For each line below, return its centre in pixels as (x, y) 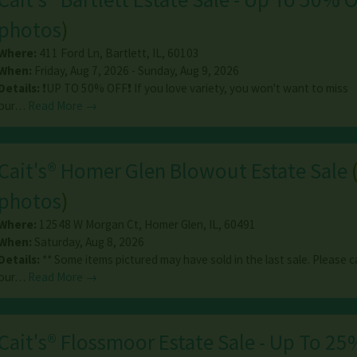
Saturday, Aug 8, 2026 (88, 242)
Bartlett (126, 53)
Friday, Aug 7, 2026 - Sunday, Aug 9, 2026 (135, 71)
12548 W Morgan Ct (88, 225)
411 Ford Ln (69, 53)
